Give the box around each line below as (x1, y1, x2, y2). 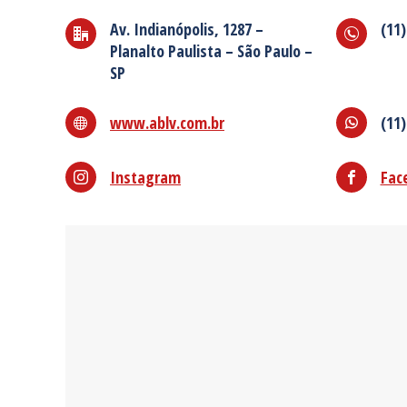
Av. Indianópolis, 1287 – (110, 18, 263, 40)
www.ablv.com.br (110, 112, 224, 134)
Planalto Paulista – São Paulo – (110, 40, 313, 62)
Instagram (110, 166, 181, 188)
